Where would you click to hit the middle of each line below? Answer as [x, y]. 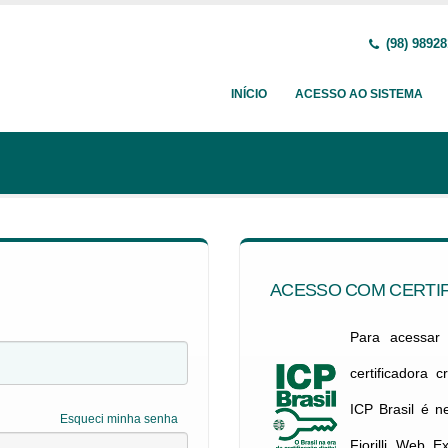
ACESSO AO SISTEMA [359, 94]
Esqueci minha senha [119, 419]
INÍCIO [249, 94]
